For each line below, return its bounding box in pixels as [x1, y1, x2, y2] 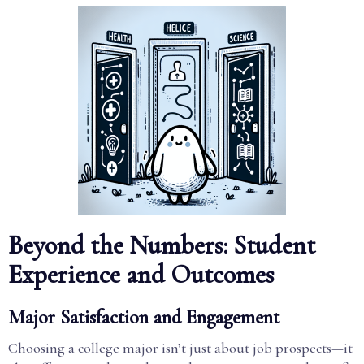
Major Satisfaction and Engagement [8, 305, 279, 329]
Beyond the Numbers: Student [8, 229, 315, 261]
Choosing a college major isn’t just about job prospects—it [8, 339, 353, 357]
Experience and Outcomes [8, 258, 274, 290]
